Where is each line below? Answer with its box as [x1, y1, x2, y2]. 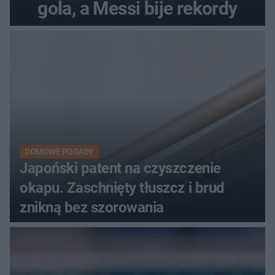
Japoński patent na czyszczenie [20, 160, 221, 177]
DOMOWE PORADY [25, 147, 94, 157]
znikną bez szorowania [20, 199, 164, 217]
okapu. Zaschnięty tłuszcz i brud [20, 179, 225, 197]
